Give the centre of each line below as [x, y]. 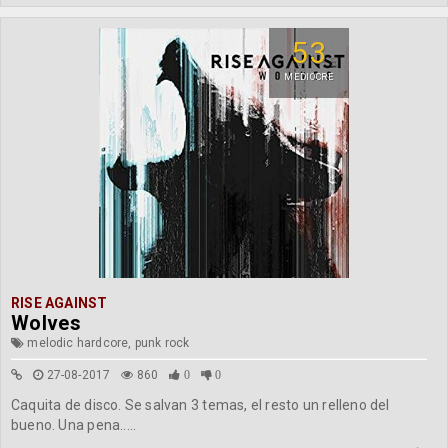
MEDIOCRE [309, 77]
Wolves [46, 323]
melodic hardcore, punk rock [107, 343]
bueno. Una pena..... [74, 425]
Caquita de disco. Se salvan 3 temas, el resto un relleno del [200, 405]
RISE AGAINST [59, 303]
